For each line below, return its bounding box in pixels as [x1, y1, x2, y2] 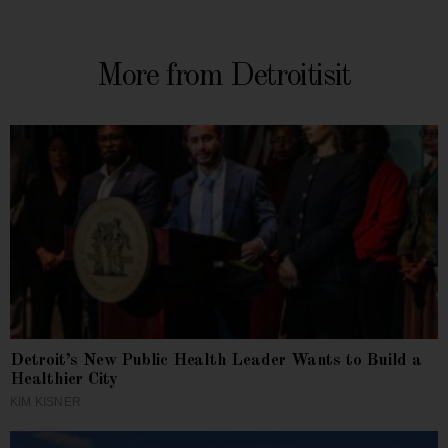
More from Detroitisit [97, 60, 351, 92]
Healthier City [10, 370, 119, 388]
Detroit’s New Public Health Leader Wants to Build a [10, 351, 422, 369]
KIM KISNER [10, 394, 81, 409]
